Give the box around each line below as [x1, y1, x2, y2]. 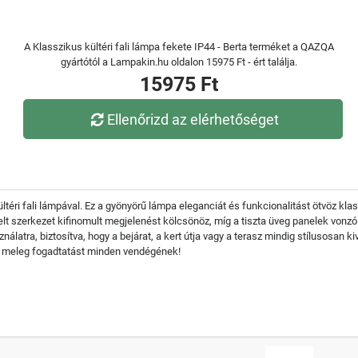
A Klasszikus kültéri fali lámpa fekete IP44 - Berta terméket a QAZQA [24, 41, 334, 53]
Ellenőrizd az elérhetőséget [107, 110, 280, 128]
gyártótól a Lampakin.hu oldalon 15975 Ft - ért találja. [61, 56, 297, 68]
